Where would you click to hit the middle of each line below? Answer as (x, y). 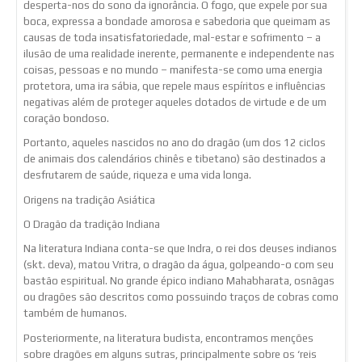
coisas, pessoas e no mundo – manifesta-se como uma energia (173, 69)
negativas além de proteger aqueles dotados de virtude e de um (175, 102)
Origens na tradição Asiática (89, 200)
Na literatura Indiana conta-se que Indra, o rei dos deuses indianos (180, 249)
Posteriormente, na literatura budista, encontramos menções (168, 338)
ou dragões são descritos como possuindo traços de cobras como (181, 297)
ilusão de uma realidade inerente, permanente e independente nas (179, 53)
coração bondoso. (66, 118)
